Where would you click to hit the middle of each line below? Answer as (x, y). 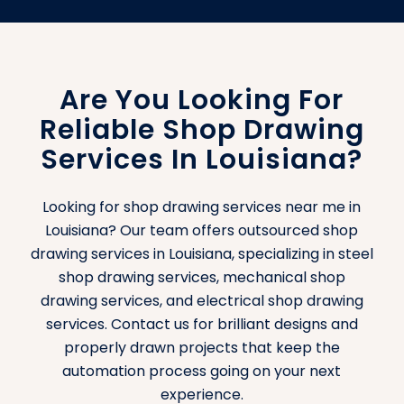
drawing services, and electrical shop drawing (202, 301)
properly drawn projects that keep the (202, 348)
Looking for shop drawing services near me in (202, 207)
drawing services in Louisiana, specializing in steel (202, 254)
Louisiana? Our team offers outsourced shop (202, 231)
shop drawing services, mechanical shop (202, 278)
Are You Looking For (202, 100)
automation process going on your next (202, 372)
